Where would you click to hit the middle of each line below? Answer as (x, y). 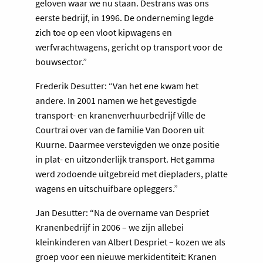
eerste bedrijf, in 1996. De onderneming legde (124, 17)
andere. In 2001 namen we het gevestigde (116, 100)
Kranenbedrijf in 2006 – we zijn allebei (109, 227)
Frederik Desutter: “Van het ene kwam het (117, 85)
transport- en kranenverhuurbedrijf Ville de (120, 115)
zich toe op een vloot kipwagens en (104, 32)
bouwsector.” (61, 61)
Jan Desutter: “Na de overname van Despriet (122, 212)
